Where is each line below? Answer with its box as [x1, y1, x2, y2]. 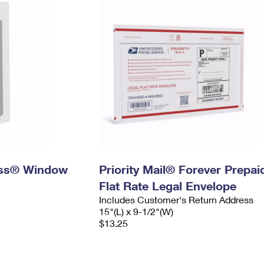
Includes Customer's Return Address [98, 194, 253, 205]
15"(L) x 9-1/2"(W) [98, 206, 173, 217]
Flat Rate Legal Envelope [98, 179, 236, 193]
